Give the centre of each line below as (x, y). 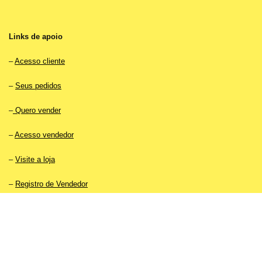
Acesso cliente (40, 61)
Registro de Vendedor (51, 184)
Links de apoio (36, 37)
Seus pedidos (38, 86)
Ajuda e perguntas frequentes (64, 233)
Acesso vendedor (44, 135)
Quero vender (37, 110)
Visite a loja (35, 159)
